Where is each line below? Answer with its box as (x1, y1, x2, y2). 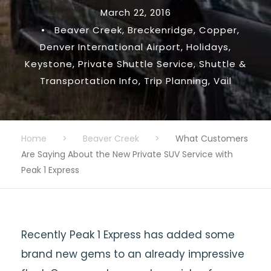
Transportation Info (39, 74, 139, 87)
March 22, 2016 (100, 6, 171, 19)
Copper (198, 24, 237, 36)
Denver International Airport (40, 41, 181, 53)
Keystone (25, 57, 73, 70)
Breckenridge (127, 24, 194, 36)
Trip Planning (143, 74, 208, 87)
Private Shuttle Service (78, 57, 194, 70)
